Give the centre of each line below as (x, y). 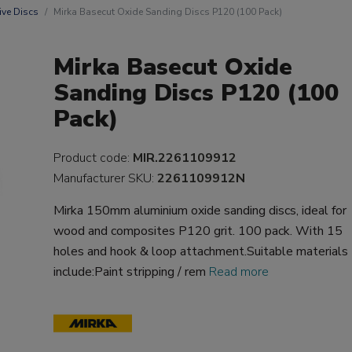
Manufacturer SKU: (106, 178)
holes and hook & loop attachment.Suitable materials (201, 251)
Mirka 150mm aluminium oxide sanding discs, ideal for (200, 211)
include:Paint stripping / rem (132, 272)
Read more (239, 272)
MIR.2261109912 (185, 158)
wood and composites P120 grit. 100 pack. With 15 (198, 231)
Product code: (93, 158)
